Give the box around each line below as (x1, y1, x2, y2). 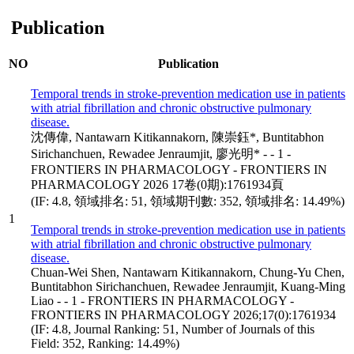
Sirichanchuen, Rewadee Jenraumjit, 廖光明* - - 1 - (31, 146, 291, 160)
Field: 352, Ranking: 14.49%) (31, 336, 179, 350)
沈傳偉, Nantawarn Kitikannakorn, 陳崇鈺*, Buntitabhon (31, 130, 324, 144)
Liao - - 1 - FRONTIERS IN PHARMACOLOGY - (31, 293, 294, 307)
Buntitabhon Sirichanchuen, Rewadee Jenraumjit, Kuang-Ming (31, 279, 345, 293)
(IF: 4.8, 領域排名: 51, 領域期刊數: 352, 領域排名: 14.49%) (31, 194, 345, 208)
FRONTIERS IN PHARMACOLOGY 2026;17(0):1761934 (31, 307, 336, 322)
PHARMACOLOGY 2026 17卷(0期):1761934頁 (31, 177, 284, 191)
